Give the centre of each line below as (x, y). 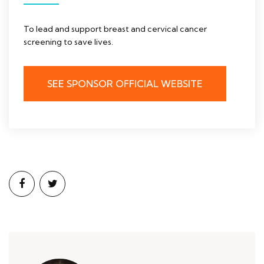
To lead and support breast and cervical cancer (115, 29)
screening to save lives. (68, 42)
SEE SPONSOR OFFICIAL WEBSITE (125, 84)
